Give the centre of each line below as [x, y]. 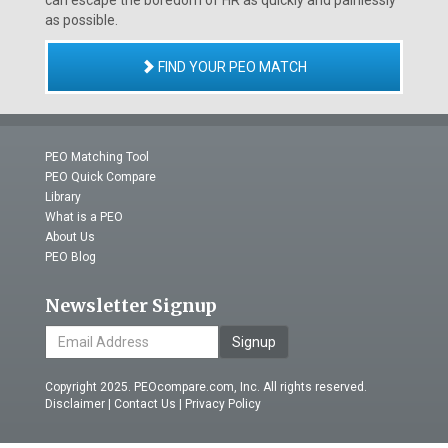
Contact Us [145, 404]
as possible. [81, 20]
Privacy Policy [223, 404]
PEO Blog [70, 257]
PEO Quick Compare [100, 177]
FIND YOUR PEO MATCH [231, 67]
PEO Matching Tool [97, 157]
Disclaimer [75, 404]
